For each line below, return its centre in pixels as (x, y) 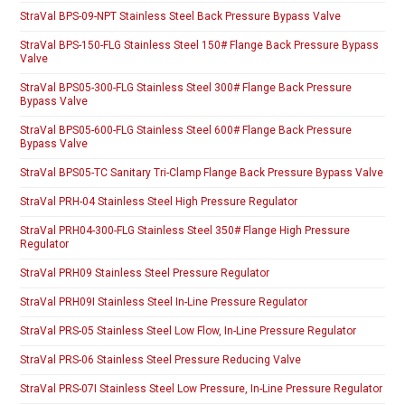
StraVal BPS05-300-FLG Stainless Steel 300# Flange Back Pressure (186, 88)
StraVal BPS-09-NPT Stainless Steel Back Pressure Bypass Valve (181, 17)
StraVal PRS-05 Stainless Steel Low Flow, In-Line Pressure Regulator (188, 331)
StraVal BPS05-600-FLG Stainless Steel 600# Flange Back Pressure (186, 131)
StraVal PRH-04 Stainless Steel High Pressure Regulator (159, 202)
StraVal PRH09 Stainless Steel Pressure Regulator (145, 273)
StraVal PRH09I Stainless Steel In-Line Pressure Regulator (164, 302)
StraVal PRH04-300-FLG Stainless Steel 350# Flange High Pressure (185, 231)
